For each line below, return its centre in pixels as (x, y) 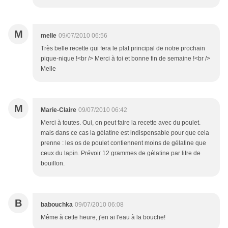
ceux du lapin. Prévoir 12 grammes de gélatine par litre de (121, 153)
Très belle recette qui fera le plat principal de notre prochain (123, 49)
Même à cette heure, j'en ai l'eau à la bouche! (103, 218)
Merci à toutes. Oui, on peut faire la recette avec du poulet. (121, 123)
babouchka (57, 205)
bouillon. (53, 164)
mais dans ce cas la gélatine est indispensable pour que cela (125, 133)
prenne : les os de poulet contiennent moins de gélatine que (123, 143)
